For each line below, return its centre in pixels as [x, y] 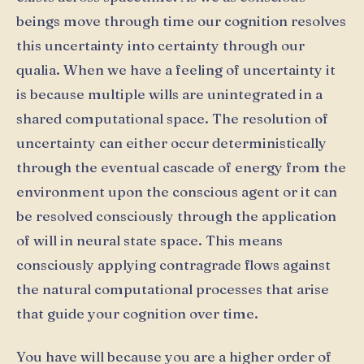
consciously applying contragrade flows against [173, 264]
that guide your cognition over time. [137, 313]
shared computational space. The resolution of [172, 118]
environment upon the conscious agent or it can [177, 191]
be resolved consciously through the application [176, 216]
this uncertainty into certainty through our [160, 45]
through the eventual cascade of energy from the [181, 167]
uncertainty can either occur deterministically [171, 143]
